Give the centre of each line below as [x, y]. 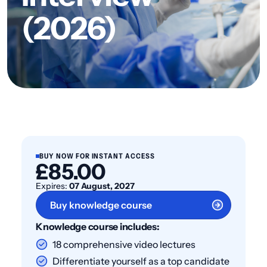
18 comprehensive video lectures [124, 244]
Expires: [52, 186]
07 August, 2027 [102, 186]
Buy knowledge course [101, 205]
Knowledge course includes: [98, 226]
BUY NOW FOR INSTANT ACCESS [97, 156]
